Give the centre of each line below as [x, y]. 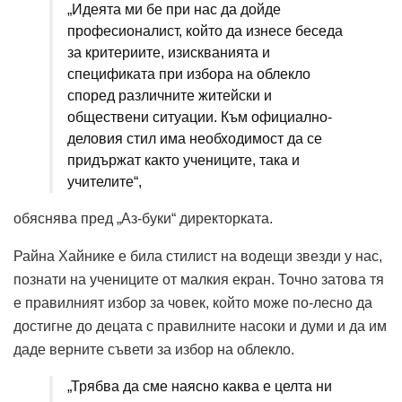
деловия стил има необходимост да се [195, 138]
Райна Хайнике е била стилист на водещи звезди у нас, [198, 256]
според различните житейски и [170, 95]
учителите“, [105, 181]
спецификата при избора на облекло [189, 74]
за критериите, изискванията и [169, 52]
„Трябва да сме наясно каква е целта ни [200, 386]
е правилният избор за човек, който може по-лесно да [193, 302]
